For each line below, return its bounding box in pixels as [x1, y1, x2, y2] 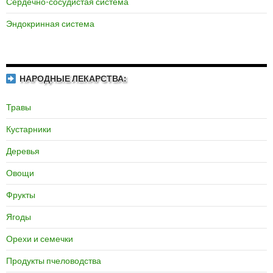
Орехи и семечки [6, 233, 73, 244]
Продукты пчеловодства [6, 255, 101, 266]
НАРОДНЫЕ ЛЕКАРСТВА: [19, 73, 126, 84]
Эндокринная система [6, 18, 94, 29]
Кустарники [6, 124, 51, 135]
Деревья [6, 146, 40, 157]
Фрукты [6, 190, 35, 200]
